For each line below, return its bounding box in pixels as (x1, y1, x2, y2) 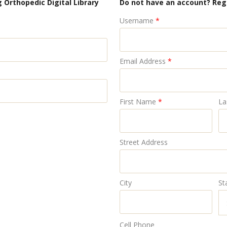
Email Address (119, 56, 166, 66)
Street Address (119, 137, 168, 147)
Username (119, 16, 154, 25)
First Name (119, 97, 156, 106)
